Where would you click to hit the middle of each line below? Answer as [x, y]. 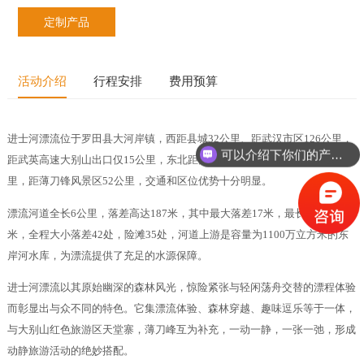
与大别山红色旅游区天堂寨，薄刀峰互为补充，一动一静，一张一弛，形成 [181, 330]
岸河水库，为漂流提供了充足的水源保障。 [107, 255]
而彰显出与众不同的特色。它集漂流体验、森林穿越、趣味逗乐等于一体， [181, 309]
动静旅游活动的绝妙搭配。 [70, 351]
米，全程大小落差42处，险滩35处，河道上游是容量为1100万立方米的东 [178, 234]
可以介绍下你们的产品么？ [336, 154]
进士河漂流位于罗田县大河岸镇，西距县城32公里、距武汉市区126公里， [180, 139]
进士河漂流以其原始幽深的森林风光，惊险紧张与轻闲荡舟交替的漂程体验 [181, 288]
